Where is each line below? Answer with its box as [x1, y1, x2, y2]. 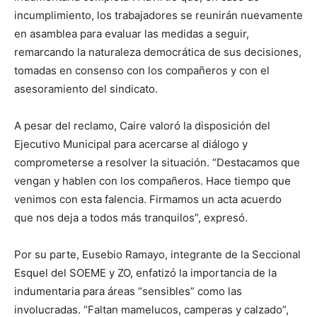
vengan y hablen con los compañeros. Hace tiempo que [14, 174, 291, 188]
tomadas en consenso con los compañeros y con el [14, 64, 270, 77]
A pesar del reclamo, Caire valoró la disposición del [14, 119, 270, 132]
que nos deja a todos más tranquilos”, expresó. [14, 211, 248, 224]
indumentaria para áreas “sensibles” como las [14, 284, 242, 298]
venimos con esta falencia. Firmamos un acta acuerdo [14, 192, 282, 206]
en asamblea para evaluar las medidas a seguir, [14, 27, 249, 40]
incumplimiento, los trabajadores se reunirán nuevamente [14, 8, 303, 22]
